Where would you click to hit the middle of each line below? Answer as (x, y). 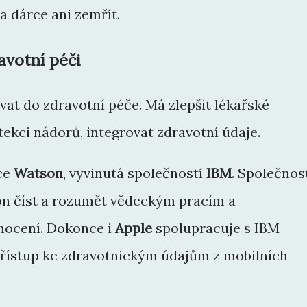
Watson (38, 173)
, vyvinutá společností (135, 173)
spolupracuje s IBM (216, 228)
